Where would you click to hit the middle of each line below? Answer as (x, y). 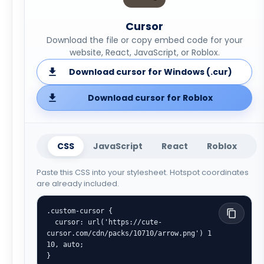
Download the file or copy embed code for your (144, 40)
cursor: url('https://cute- (51, 222)
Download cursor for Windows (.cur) (150, 72)
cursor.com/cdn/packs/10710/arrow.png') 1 (129, 233)
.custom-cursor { (80, 211)
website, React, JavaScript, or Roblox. (144, 52)
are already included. (78, 184)
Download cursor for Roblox (150, 98)
